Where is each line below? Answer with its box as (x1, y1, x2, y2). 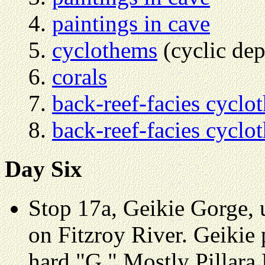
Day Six (5, 156, 82, 182)
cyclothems (52, 37, 157, 63)
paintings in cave (52, 10, 210, 36)
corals (52, 63, 107, 89)
